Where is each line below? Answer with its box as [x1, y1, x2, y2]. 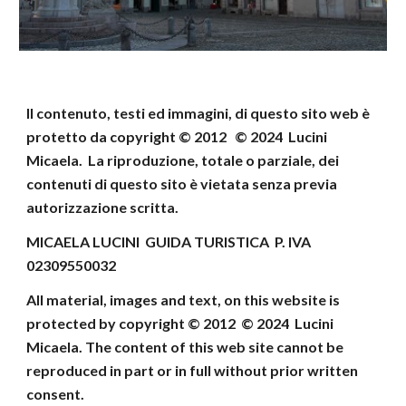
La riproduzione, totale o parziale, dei [88, 151, 340, 169]
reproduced [26, 362, 108, 379]
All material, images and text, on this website [26, 291, 327, 308]
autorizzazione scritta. [26, 198, 179, 216]
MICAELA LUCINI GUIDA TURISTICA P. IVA [26, 233, 312, 250]
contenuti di [26, 175, 108, 192]
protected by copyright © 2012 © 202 [26, 314, 282, 332]
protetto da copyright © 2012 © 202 [26, 128, 275, 145]
